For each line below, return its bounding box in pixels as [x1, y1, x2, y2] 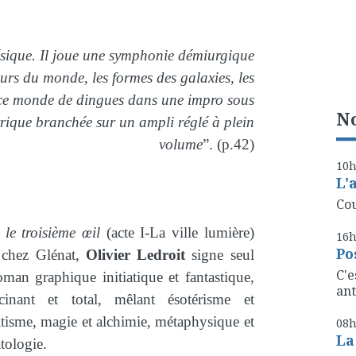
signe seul [185, 246, 254, 264]
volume [158, 135, 203, 153]
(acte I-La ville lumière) [100, 224, 254, 242]
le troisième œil [5, 224, 101, 242]
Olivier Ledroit [85, 246, 186, 264]
